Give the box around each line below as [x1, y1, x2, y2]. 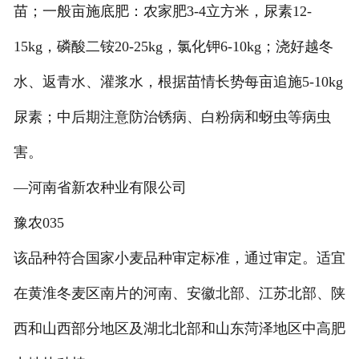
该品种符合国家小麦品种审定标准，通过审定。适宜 [13, 250, 345, 267]
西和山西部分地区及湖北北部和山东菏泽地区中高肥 [13, 321, 345, 337]
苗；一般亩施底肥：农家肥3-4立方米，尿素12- [13, 3, 312, 20]
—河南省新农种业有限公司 [13, 179, 187, 196]
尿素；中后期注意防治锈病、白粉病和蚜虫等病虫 [13, 109, 331, 126]
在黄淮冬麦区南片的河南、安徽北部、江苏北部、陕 [13, 285, 345, 302]
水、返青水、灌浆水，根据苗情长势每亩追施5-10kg [13, 74, 343, 91]
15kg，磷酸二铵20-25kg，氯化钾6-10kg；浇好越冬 [13, 38, 333, 55]
